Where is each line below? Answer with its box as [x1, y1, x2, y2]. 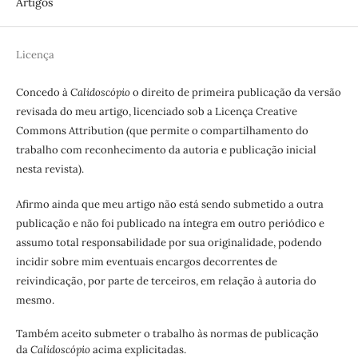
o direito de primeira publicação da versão [132, 85, 341, 99]
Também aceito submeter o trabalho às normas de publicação [15, 326, 319, 340]
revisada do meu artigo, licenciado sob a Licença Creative [15, 104, 297, 118]
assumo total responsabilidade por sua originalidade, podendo [15, 235, 322, 249]
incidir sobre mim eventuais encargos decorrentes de [15, 254, 277, 268]
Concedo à [15, 85, 70, 99]
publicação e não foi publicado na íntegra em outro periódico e [15, 216, 324, 230]
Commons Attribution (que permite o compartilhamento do [15, 123, 308, 137]
